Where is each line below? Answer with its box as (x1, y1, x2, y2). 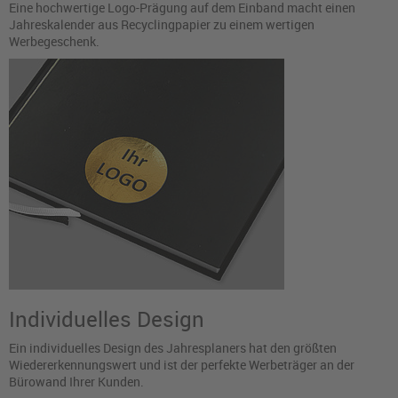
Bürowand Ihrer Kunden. (9, 373, 144, 391)
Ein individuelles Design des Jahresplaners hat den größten (9, 339, 337, 357)
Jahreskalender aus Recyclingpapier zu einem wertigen (9, 16, 314, 34)
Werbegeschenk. (9, 33, 99, 51)
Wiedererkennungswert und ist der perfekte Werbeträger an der (9, 356, 354, 374)
